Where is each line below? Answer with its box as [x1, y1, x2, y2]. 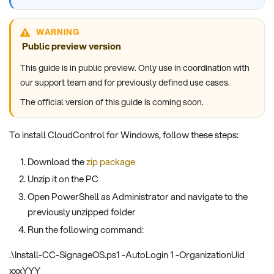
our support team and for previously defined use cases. [20, 76, 230, 89]
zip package [86, 154, 135, 168]
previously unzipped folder [28, 205, 136, 219]
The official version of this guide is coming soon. [20, 95, 204, 108]
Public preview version [20, 39, 121, 53]
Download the [28, 154, 86, 168]
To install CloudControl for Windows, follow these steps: [9, 127, 239, 141]
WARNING [36, 26, 80, 37]
